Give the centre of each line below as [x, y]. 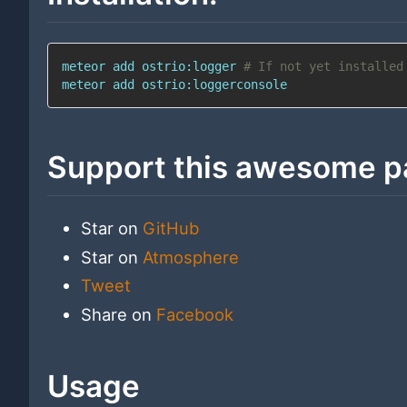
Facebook [194, 315]
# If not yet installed [323, 67]
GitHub [170, 228]
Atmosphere [190, 257]
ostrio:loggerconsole [211, 85]
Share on [118, 315]
